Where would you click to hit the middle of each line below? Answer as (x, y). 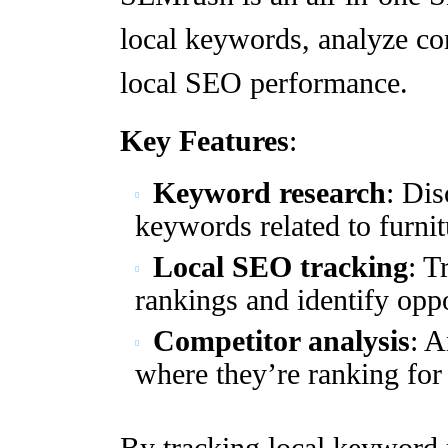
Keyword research (269, 193)
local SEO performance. (264, 83)
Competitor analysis (281, 341)
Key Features (204, 141)
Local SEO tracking (280, 267)
